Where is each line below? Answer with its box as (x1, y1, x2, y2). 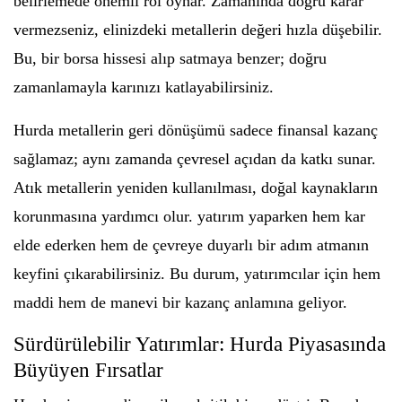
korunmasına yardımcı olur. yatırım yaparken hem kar (13, 207, 365, 225)
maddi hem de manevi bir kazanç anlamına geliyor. (13, 293, 347, 311)
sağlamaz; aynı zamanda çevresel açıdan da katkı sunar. (13, 150, 376, 168)
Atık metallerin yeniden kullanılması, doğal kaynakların (13, 179, 378, 197)
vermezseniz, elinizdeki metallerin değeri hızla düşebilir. (13, 21, 382, 39)
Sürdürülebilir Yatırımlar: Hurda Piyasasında (13, 333, 386, 355)
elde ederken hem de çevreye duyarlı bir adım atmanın (13, 236, 369, 254)
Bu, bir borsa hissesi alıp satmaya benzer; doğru (13, 49, 327, 67)
